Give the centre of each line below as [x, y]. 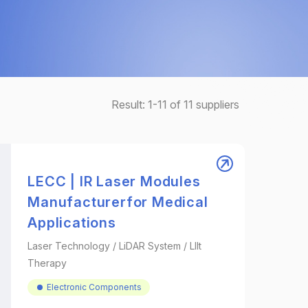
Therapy [47, 263]
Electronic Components [95, 287]
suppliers [216, 104]
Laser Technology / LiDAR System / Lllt [115, 246]
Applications [72, 223]
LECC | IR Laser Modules [114, 181]
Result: [130, 104]
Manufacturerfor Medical [118, 202]
